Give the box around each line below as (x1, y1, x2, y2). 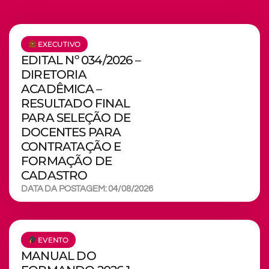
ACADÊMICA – (21, 81, 102, 96)
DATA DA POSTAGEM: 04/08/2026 (21, 184, 153, 193)
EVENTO (36, 235, 68, 244)
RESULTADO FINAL (21, 95, 130, 110)
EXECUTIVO (36, 39, 81, 49)
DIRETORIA (21, 67, 86, 82)
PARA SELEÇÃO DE (21, 110, 130, 125)
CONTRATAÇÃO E (21, 139, 121, 154)
